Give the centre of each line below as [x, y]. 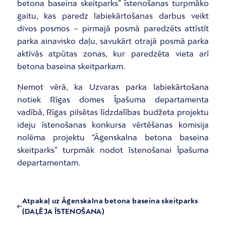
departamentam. [48, 163]
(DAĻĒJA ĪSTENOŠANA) [63, 212]
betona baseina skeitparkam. [71, 66]
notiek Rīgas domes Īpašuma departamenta [113, 100]
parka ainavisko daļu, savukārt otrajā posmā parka [113, 41]
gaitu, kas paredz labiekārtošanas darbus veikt [113, 15]
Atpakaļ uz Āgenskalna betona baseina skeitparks [110, 201]
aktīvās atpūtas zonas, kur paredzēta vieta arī [113, 53]
